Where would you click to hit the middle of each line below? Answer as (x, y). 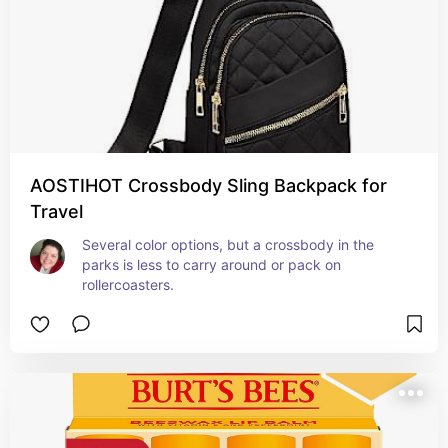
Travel (56, 211)
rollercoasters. (128, 284)
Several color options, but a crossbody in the (228, 244)
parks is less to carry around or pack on (211, 264)
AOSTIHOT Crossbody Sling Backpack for (208, 185)
